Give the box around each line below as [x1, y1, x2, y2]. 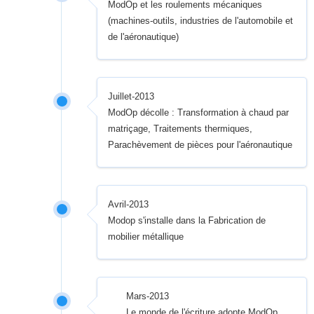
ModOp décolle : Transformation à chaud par [108, 107, 289, 118]
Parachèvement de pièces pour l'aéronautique [108, 139, 293, 150]
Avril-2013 [108, 199, 149, 210]
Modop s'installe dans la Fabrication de [108, 215, 266, 226]
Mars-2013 [126, 291, 170, 301]
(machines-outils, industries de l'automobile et [108, 15, 294, 26]
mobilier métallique [108, 231, 184, 242]
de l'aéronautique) [108, 32, 179, 42]
